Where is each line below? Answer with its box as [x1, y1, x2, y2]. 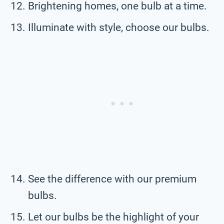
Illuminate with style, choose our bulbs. [28, 21, 209, 33]
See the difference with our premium [28, 172, 196, 185]
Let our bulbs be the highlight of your [28, 210, 199, 223]
